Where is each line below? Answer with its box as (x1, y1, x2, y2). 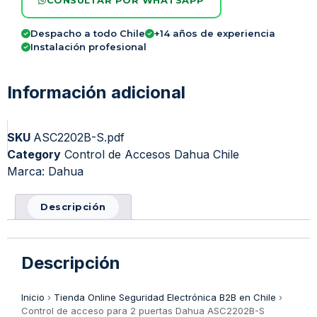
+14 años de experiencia (154, 28, 275, 40)
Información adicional (7, 82, 185, 103)
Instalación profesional (30, 41, 146, 53)
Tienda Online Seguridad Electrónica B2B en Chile (54, 292, 276, 304)
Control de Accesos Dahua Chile (64, 147, 239, 162)
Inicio (21, 292, 45, 304)
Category (7, 147, 61, 162)
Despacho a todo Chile (30, 28, 145, 40)
